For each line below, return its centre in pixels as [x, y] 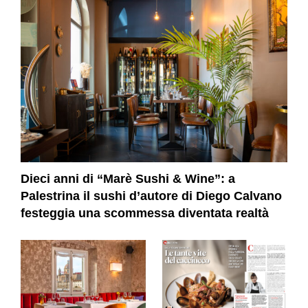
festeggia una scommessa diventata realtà [145, 213]
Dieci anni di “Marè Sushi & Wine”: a [128, 179]
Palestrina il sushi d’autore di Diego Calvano [151, 196]
